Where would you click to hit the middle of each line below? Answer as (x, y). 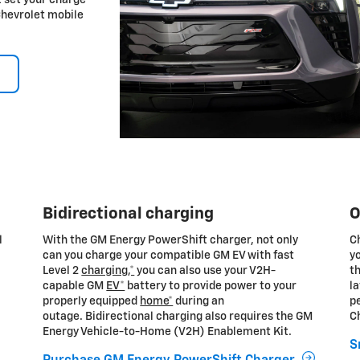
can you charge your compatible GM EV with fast (169, 255)
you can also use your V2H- (205, 270)
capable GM (75, 286)
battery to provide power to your (211, 286)
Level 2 (62, 270)
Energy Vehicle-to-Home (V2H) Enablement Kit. (169, 331)
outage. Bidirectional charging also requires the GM (178, 316)
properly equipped (92, 301)
